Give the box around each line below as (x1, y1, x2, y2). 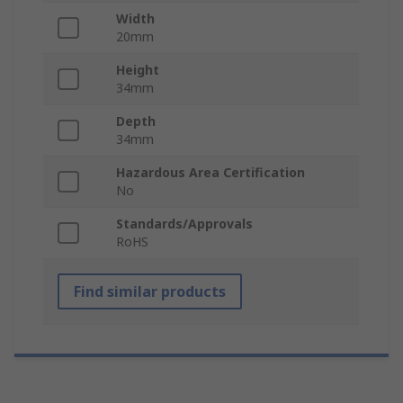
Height (116, 61, 159, 79)
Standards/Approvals (116, 215, 253, 233)
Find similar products (74, 282, 226, 302)
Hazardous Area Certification (116, 164, 305, 182)
